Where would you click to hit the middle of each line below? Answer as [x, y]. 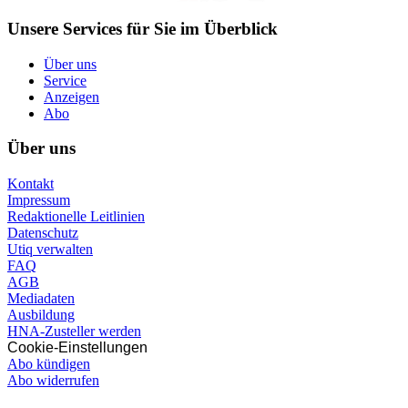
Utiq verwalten [50, 249]
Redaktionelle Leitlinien [76, 216]
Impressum [39, 199]
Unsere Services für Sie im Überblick [143, 28]
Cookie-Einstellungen [77, 347]
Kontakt [31, 183]
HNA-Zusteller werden [74, 331]
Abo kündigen [49, 363]
